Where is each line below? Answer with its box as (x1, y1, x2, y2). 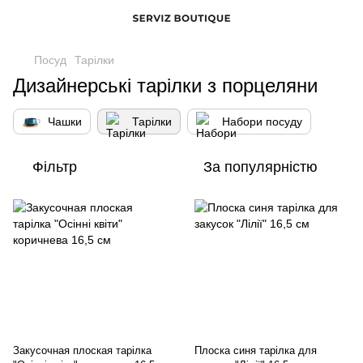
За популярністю (203, 159, 318, 175)
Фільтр (32, 159, 77, 175)
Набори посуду (222, 115, 302, 128)
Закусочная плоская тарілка (13, 344, 152, 357)
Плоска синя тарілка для (194, 344, 317, 357)
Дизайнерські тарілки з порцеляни (13, 75, 318, 96)
